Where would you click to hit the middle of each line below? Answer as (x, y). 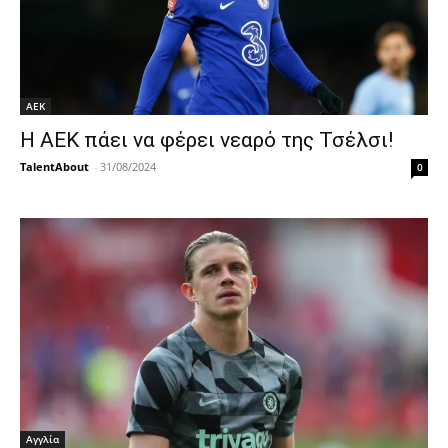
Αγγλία (42, 438)
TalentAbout (54, 166)
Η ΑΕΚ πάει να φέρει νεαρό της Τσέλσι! (206, 139)
